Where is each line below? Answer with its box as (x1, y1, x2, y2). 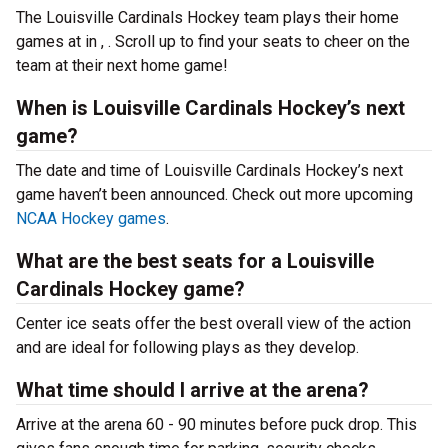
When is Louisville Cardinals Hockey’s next (16, 96, 405, 120)
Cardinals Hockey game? (16, 277, 245, 301)
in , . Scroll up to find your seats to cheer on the (85, 32, 410, 51)
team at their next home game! (16, 56, 228, 75)
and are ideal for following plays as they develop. (16, 338, 359, 357)
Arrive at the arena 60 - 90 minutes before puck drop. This (16, 415, 417, 434)
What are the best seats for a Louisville (16, 249, 374, 273)
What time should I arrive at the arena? (16, 378, 369, 402)
